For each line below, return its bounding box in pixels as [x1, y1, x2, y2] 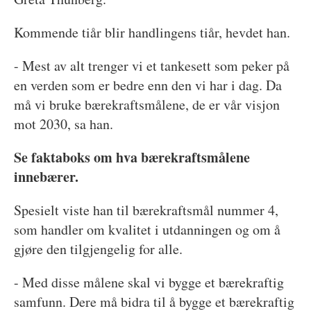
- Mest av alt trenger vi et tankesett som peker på [13, 56, 289, 75]
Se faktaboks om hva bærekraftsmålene [13, 146, 250, 167]
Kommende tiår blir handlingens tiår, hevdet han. [13, 22, 290, 42]
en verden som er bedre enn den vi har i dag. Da [13, 75, 282, 94]
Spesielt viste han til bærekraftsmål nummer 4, [13, 200, 278, 219]
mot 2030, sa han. [13, 114, 113, 133]
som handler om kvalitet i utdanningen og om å [13, 219, 280, 239]
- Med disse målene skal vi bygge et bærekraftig [13, 272, 284, 292]
